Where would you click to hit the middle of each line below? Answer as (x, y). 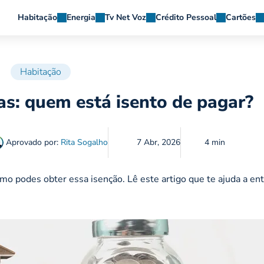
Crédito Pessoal (186, 17)
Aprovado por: (32, 143)
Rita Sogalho (84, 143)
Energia (81, 17)
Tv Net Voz (126, 17)
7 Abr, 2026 (158, 143)
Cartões (241, 17)
